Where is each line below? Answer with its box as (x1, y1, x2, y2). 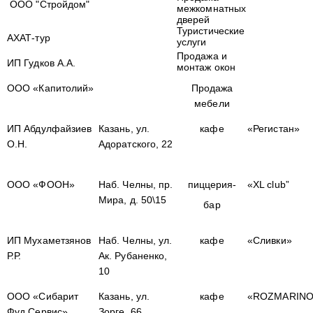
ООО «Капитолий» (7, 82, 94, 94)
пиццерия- (187, 179, 237, 190)
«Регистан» (247, 123, 300, 134)
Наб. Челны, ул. (99, 235, 173, 246)
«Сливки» (247, 235, 292, 246)
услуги (177, 36, 207, 48)
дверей (177, 14, 210, 25)
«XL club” (247, 179, 289, 190)
